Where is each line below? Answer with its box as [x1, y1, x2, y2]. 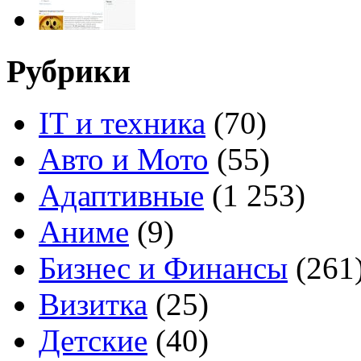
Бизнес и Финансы [39, 251, 288, 286]
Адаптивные [39, 178, 204, 214]
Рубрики [6, 52, 131, 89]
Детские [39, 323, 147, 359]
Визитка [39, 287, 147, 322]
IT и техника [39, 106, 205, 141]
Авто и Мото [39, 142, 209, 177]
